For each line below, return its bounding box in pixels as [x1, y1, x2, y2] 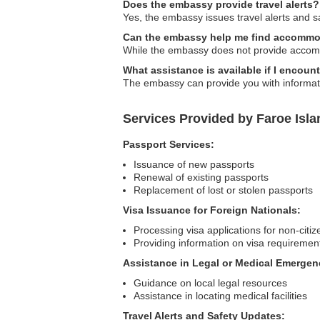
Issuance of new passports [134, 159, 254, 170]
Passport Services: [123, 139, 214, 150]
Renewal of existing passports [134, 171, 269, 183]
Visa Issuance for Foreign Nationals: [123, 204, 301, 216]
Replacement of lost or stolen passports [134, 184, 313, 196]
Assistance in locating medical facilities [134, 290, 307, 301]
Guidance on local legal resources [134, 277, 287, 289]
